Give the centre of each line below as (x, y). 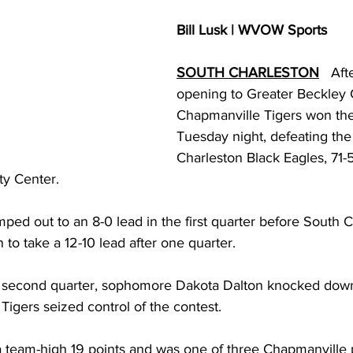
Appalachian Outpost (269, 75)
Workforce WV (146, 75)
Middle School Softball (156, 12)
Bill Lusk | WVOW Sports (252, 30)
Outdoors (325, 12)
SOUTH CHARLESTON (248, 72)
